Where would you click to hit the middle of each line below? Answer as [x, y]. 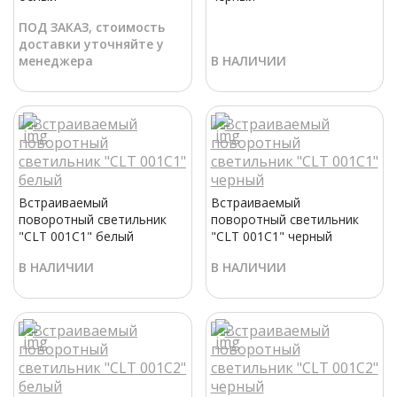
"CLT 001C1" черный [271, 237]
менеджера [56, 61]
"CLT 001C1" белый [76, 237]
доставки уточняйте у [91, 44]
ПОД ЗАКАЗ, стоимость [92, 27]
